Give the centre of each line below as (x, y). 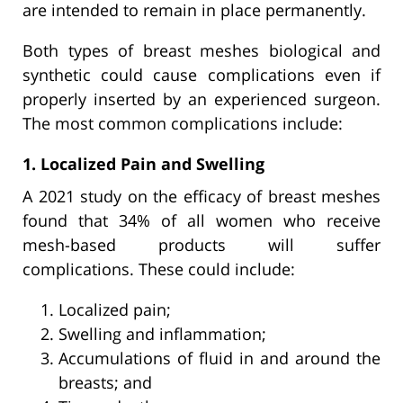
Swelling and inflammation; (162, 333)
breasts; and (105, 382)
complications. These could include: (159, 269)
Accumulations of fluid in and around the (219, 358)
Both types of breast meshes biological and (201, 50)
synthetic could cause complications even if (201, 74)
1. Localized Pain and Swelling (143, 163)
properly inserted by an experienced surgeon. (201, 99)
